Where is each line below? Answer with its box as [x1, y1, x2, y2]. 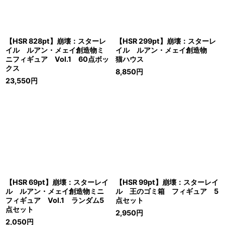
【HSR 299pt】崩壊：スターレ [116, 37, 216, 45]
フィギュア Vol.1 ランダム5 [6, 196, 104, 204]
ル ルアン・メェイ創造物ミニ [6, 187, 104, 195]
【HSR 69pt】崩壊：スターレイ [6, 178, 108, 186]
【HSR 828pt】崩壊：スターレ [6, 37, 106, 45]
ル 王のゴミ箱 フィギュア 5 [116, 187, 218, 195]
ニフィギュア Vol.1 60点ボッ [6, 55, 109, 63]
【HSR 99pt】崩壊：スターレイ [116, 178, 218, 186]
